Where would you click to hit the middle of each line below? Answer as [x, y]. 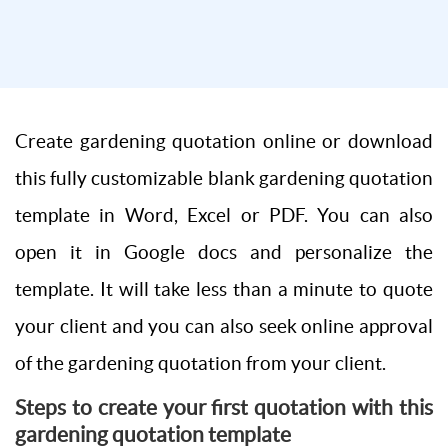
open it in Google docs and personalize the [224, 252]
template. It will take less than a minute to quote [224, 289]
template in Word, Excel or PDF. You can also [224, 215]
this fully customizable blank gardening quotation [224, 178]
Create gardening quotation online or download [224, 141]
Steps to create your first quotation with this [224, 406]
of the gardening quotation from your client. [200, 363]
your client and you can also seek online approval [224, 326]
